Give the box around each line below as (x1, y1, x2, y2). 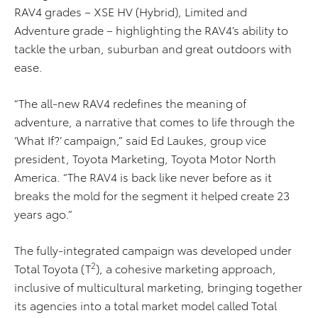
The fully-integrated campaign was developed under (14, 241, 292, 258)
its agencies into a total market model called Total (14, 297, 277, 314)
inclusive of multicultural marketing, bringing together (14, 278, 302, 295)
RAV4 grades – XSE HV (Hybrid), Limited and (14, 3, 247, 20)
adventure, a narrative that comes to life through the (14, 113, 295, 130)
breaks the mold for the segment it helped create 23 (14, 187, 290, 204)
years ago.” (14, 205, 72, 222)
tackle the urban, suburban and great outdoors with (14, 40, 292, 57)
